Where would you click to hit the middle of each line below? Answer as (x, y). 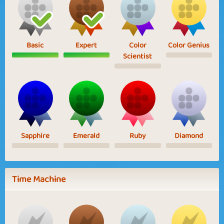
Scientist (138, 56)
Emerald (86, 136)
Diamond (189, 136)
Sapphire (35, 136)
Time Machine (39, 179)
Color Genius (189, 45)
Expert (86, 45)
